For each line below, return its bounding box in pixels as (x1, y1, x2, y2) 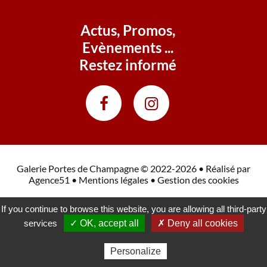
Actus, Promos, (80, 21, 175, 39)
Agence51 (28, 174, 70, 186)
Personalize (110, 246, 161, 256)
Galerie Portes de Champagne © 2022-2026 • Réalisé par (17, 163, 250, 175)
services (23, 218, 60, 228)
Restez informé (79, 56, 176, 74)
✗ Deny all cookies (157, 218, 238, 228)
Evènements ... (82, 39, 173, 57)
